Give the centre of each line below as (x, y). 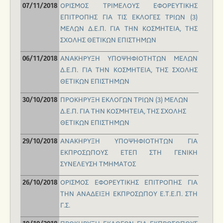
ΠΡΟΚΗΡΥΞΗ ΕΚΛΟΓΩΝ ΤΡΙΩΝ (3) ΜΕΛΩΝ (124, 100)
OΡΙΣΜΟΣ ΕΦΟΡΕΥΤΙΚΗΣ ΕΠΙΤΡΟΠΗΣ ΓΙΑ (129, 183)
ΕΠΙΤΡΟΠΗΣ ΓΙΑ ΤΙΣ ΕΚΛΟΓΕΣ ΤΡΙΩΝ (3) (129, 18)
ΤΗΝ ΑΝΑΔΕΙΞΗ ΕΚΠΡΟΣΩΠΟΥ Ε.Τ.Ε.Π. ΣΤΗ (129, 194)
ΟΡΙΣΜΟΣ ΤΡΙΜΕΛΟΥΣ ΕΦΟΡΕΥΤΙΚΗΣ (129, 6)
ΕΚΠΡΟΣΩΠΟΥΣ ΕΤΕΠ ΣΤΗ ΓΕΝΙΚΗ (129, 153)
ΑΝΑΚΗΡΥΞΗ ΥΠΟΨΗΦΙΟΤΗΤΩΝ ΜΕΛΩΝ (129, 59)
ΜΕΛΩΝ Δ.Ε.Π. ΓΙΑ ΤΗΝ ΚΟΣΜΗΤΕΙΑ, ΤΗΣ (129, 29)
